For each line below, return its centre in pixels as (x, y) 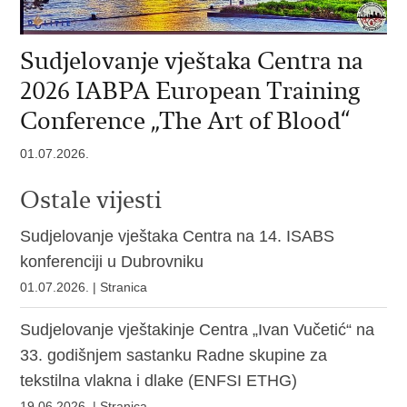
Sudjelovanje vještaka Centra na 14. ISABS (178, 236)
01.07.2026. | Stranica (84, 287)
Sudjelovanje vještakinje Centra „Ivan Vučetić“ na (198, 329)
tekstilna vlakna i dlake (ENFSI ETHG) (159, 380)
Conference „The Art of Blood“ (185, 120)
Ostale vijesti (91, 199)
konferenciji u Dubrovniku (112, 261)
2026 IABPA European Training (190, 90)
